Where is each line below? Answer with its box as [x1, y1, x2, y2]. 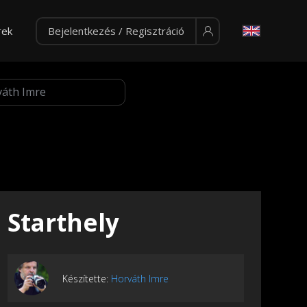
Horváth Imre [111, 271, 169, 285]
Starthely [8, 206, 119, 239]
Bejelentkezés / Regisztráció [47, 24, 184, 38]
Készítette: [62, 271, 111, 285]
